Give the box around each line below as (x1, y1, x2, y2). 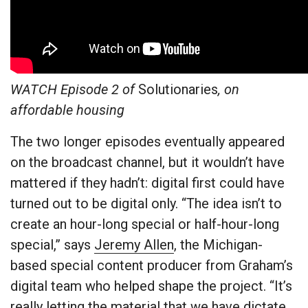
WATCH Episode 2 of (10, 81, 138, 98)
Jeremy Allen (94, 236, 174, 254)
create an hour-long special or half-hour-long (10, 216, 279, 233)
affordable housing (10, 102, 124, 119)
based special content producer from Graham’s (10, 257, 293, 274)
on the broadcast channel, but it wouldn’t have (10, 154, 285, 171)
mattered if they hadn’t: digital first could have (10, 175, 285, 192)
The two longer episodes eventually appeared (10, 133, 285, 151)
